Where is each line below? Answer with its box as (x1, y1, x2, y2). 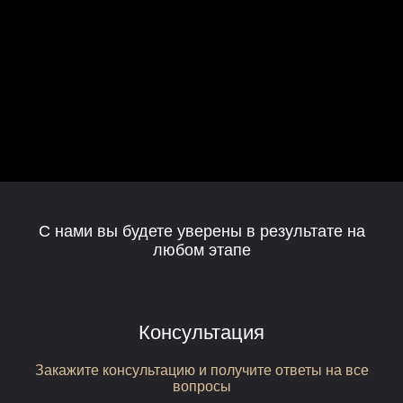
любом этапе (152, 241, 251, 259)
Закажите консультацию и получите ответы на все (34, 363, 369, 378)
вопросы (172, 379, 231, 394)
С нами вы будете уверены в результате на (38, 222, 365, 240)
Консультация (139, 321, 264, 344)
